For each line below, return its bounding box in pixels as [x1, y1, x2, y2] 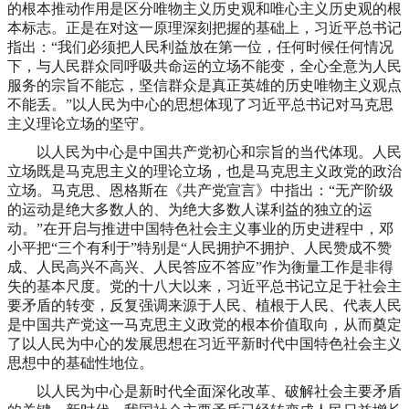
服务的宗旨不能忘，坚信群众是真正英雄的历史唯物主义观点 [7, 77, 402, 93]
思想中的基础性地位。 [7, 354, 153, 371]
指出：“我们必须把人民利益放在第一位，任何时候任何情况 [7, 38, 393, 55]
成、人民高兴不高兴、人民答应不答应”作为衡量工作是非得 [7, 258, 393, 275]
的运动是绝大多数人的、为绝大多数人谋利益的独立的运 [7, 201, 372, 217]
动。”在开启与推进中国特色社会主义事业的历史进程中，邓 [7, 220, 393, 236]
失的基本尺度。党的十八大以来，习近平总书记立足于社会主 [7, 278, 402, 294]
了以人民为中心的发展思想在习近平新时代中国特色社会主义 [7, 335, 402, 351]
